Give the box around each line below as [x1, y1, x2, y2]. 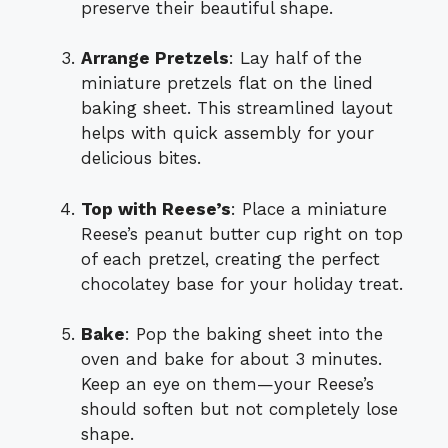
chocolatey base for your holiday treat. [81, 273, 403, 294]
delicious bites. [81, 148, 201, 169]
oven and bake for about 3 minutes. [81, 349, 382, 370]
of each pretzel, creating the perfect [81, 248, 380, 269]
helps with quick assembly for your [81, 123, 374, 144]
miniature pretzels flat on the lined [81, 73, 373, 94]
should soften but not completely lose [81, 399, 398, 420]
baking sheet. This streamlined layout [81, 98, 393, 119]
